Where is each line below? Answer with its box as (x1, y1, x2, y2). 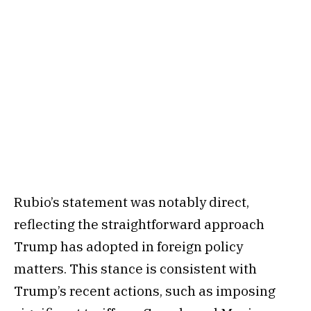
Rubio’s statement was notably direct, (14, 193, 249, 210)
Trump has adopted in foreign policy (14, 237, 243, 255)
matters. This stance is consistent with (14, 260, 257, 277)
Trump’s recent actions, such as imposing (14, 282, 276, 299)
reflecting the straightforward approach (14, 215, 264, 233)
